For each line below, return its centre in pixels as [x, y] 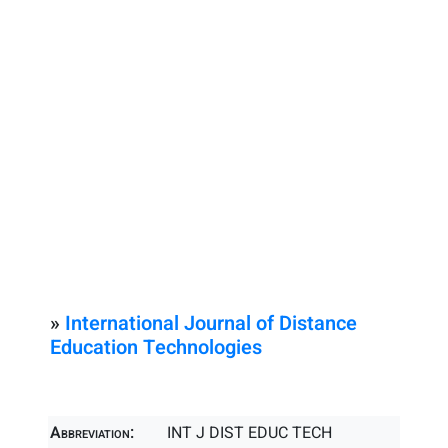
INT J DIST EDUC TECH [250, 433]
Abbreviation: [92, 433]
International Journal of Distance [211, 323]
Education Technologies [156, 347]
